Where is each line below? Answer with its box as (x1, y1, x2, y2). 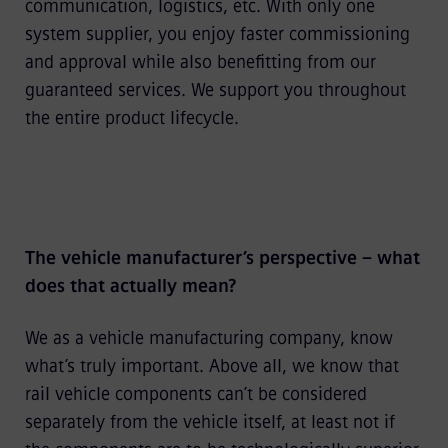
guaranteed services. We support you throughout (24, 78, 406, 101)
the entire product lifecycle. (24, 106, 239, 129)
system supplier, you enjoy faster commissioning (24, 22, 410, 45)
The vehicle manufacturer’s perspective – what (24, 246, 420, 269)
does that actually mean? (24, 274, 236, 297)
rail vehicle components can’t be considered (24, 382, 367, 405)
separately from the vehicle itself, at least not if (24, 410, 395, 433)
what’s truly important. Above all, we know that (24, 354, 399, 377)
